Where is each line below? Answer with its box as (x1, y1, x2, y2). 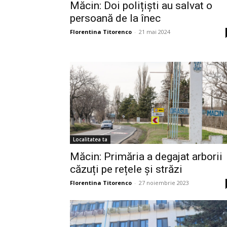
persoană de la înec (70, 12, 161, 24)
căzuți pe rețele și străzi (70, 163, 182, 175)
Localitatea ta (73, 135, 107, 143)
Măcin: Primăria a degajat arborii (70, 150, 222, 163)
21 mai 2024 (139, 27, 170, 35)
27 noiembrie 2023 (139, 178, 189, 186)
